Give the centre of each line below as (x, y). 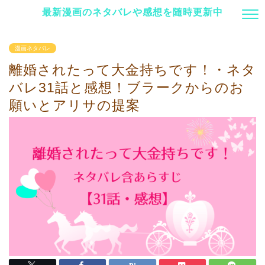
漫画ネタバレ (33, 48)
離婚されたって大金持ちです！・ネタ (132, 70)
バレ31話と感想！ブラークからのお (127, 88)
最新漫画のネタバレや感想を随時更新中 (132, 12)
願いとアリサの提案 (75, 105)
